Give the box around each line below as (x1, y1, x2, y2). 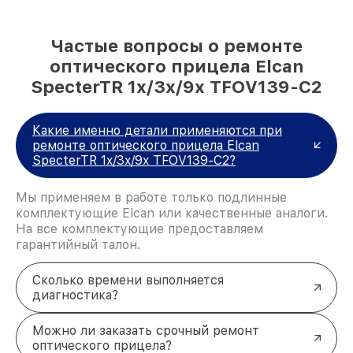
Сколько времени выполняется (32, 272, 224, 288)
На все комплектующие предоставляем (16, 221, 263, 236)
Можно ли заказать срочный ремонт (32, 322, 259, 338)
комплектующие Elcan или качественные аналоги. (16, 205, 328, 221)
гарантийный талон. (16, 236, 140, 252)
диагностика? (32, 287, 118, 303)
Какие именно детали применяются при (32, 122, 282, 138)
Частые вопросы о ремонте (50, 35, 303, 56)
